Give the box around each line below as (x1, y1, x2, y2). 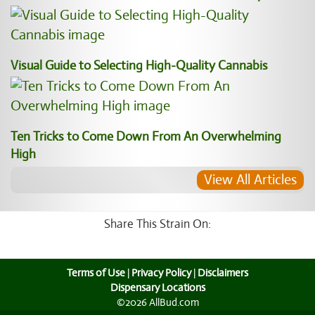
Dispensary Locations (110, 281, 205, 294)
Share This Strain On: (104, 217, 211, 231)
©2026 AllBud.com (116, 296, 199, 309)
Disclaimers (198, 266, 248, 279)
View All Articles (204, 171, 297, 188)
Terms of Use (67, 266, 125, 279)
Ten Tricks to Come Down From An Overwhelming (11, 129, 281, 144)
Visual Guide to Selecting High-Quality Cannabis (11, 58, 268, 73)
